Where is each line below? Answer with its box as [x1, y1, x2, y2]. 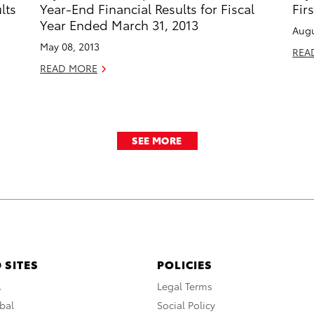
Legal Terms [157, 279, 212, 294]
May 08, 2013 [40, 39, 100, 54]
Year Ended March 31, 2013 [40, 15, 199, 34]
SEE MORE [132, 133, 182, 148]
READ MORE [40, 61, 98, 76]
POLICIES [157, 256, 212, 273]
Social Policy [157, 298, 215, 313]
